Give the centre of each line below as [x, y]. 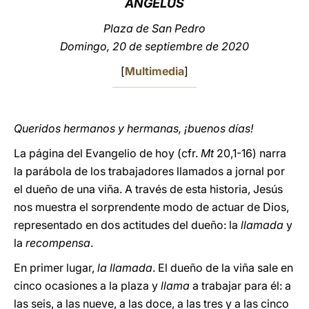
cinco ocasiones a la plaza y [87, 286]
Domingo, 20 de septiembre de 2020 [154, 46]
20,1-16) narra [250, 153]
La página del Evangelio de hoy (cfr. [107, 153]
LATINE [237, 23]
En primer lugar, [56, 268]
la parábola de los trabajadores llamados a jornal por [149, 171]
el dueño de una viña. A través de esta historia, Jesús [148, 189]
